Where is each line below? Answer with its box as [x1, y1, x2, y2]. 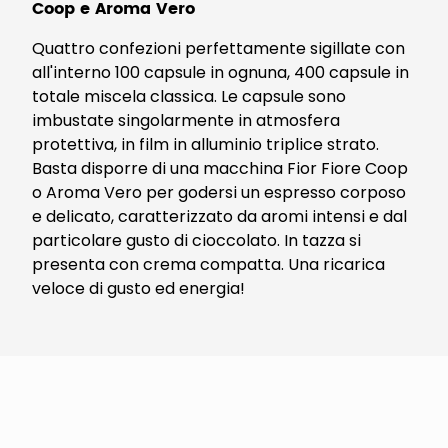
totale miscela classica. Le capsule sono [32, 85, 350, 108]
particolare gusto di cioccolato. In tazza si [32, 229, 361, 252]
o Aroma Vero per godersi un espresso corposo [32, 181, 406, 204]
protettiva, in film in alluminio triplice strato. [32, 133, 379, 156]
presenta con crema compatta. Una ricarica [32, 253, 385, 276]
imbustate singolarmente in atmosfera [32, 109, 340, 132]
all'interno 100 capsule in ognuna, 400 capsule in [32, 61, 409, 84]
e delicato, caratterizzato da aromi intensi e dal [32, 205, 407, 228]
